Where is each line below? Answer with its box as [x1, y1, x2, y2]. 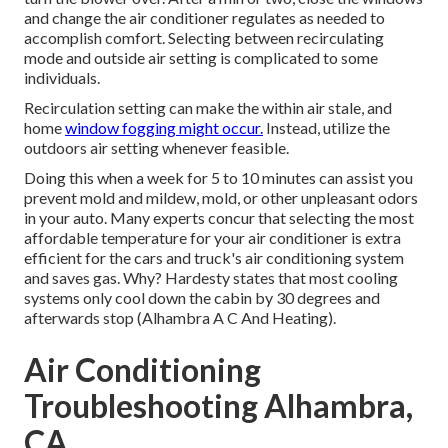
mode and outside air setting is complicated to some [24, 48, 378, 68]
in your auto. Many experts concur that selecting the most [24, 208, 414, 228]
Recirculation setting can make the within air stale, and [24, 98, 392, 118]
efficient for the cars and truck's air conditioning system [24, 248, 404, 268]
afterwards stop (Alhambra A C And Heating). [24, 308, 336, 328]
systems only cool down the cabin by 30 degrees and [24, 288, 380, 308]
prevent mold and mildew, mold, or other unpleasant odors [24, 188, 418, 208]
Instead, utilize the [263, 118, 390, 138]
